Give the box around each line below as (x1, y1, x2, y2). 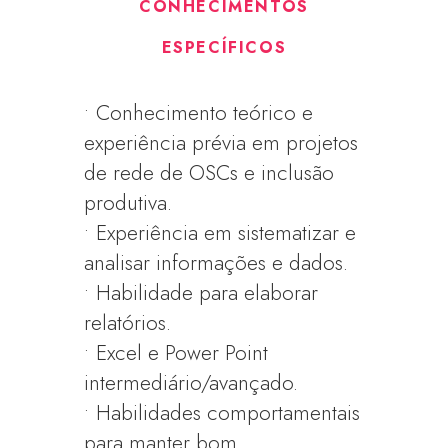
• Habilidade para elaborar (84, 278, 319, 308)
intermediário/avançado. (84, 368, 299, 398)
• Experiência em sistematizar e (84, 218, 357, 248)
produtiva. (84, 188, 173, 218)
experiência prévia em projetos (84, 128, 359, 158)
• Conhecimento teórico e (84, 98, 314, 128)
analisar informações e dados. (84, 248, 349, 278)
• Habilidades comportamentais (84, 398, 361, 428)
